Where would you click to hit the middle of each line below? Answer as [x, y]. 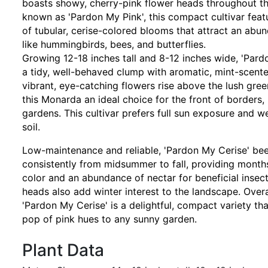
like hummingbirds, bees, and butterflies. [114, 44]
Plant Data [63, 250]
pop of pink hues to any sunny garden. [109, 219]
